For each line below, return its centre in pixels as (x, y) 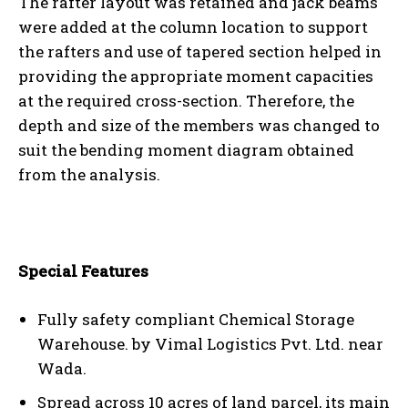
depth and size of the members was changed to (199, 125)
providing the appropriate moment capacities (196, 76)
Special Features (83, 270)
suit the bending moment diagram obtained (186, 149)
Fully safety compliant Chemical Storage (196, 319)
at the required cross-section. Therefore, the (186, 100)
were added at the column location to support (193, 26)
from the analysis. (89, 174)
